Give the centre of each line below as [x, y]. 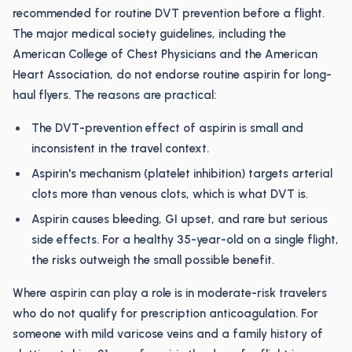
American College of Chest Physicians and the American [165, 54]
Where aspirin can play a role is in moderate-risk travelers [170, 293]
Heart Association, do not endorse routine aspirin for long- [172, 75]
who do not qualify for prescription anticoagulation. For [165, 313]
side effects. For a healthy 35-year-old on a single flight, [185, 240]
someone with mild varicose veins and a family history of [168, 334]
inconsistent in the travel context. [120, 148]
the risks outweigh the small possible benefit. [153, 260]
